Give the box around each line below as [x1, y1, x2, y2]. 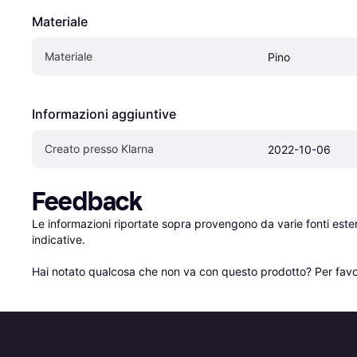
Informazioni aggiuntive [32, 106, 176, 122]
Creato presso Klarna [45, 142, 154, 155]
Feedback [32, 186, 143, 217]
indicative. [32, 233, 85, 246]
